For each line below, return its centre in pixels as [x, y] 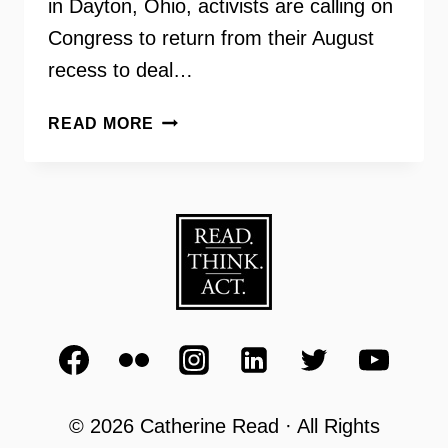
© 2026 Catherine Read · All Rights [224, 426]
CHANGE [191, 242]
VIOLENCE [198, 142]
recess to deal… [120, 70]
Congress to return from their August [211, 38]
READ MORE [101, 123]
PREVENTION [210, 167]
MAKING [188, 217]
